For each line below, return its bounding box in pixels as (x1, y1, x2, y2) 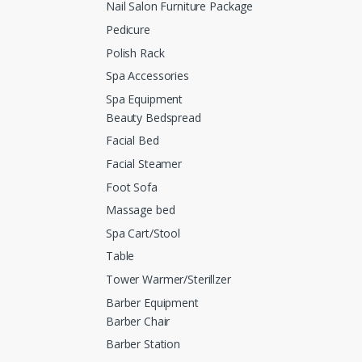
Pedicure (106, 22, 150, 38)
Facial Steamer (106, 155, 183, 171)
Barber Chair (106, 313, 170, 329)
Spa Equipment (106, 90, 183, 107)
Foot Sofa (106, 179, 158, 195)
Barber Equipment (106, 294, 199, 310)
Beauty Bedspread (106, 109, 201, 125)
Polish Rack (106, 44, 165, 61)
